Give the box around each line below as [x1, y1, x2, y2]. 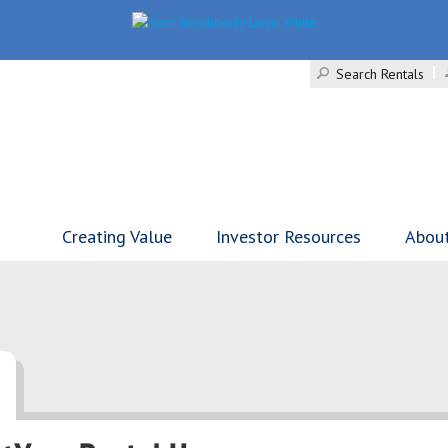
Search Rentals [336, 65, 424, 83]
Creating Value [62, 225, 172, 248]
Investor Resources [216, 225, 361, 248]
